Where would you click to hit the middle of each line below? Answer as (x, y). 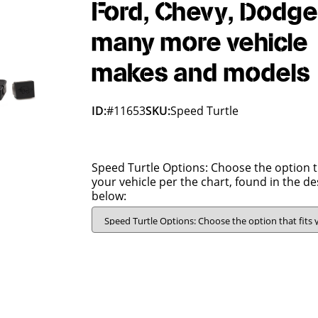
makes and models (201, 74)
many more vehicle (200, 43)
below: (109, 196)
